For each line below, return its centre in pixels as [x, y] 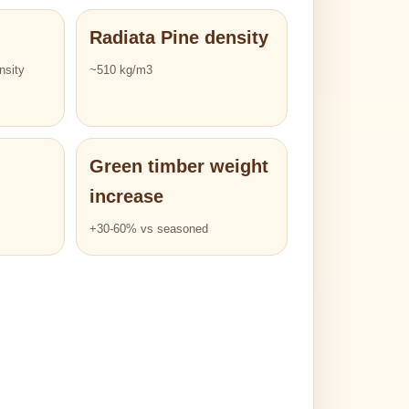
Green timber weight [179, 166]
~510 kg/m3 [121, 70]
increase [127, 196]
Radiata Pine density [179, 37]
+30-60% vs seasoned [149, 229]
